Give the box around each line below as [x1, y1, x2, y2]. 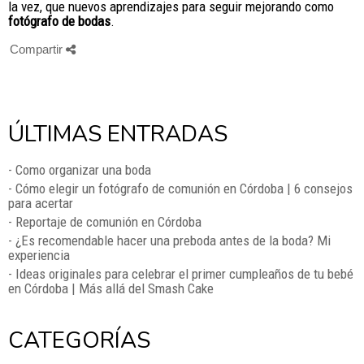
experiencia [8, 246, 70, 263]
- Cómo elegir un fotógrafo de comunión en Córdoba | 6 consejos [8, 180, 353, 197]
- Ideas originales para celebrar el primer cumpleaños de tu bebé [8, 265, 353, 282]
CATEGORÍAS [8, 324, 150, 356]
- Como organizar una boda [8, 161, 151, 178]
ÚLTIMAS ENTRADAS [8, 118, 227, 149]
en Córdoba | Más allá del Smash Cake [8, 279, 214, 297]
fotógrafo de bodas [8, 12, 110, 29]
